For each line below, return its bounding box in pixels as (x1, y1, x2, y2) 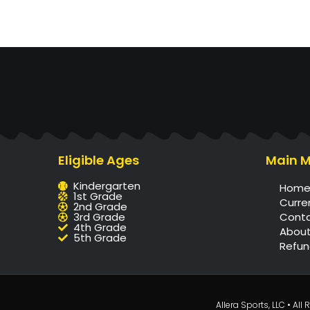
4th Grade (73, 220, 127, 235)
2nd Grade (73, 199, 128, 214)
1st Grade (73, 189, 123, 203)
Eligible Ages (57, 152, 139, 169)
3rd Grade (73, 210, 126, 224)
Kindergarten (73, 179, 141, 193)
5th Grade (73, 230, 127, 245)
